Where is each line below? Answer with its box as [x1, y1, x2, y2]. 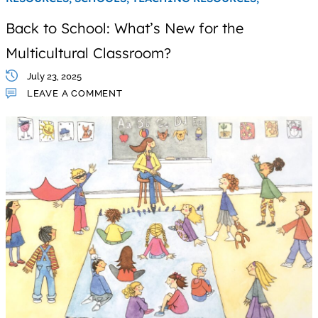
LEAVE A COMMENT [26, 87, 123, 99]
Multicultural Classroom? [5, 43, 171, 62]
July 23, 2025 [26, 70, 82, 82]
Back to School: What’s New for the [5, 18, 243, 37]
